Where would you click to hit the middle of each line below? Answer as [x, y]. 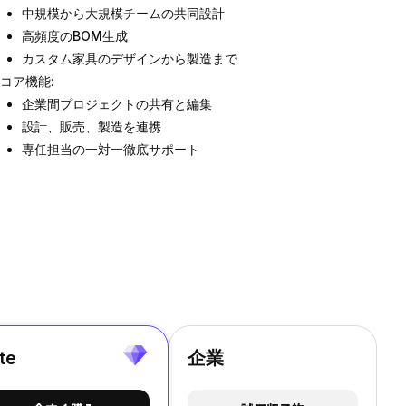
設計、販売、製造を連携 [92, 126]
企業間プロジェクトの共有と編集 [117, 104]
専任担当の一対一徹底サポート [111, 149]
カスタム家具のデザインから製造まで [130, 58]
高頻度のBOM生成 [75, 36]
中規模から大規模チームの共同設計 [123, 13]
